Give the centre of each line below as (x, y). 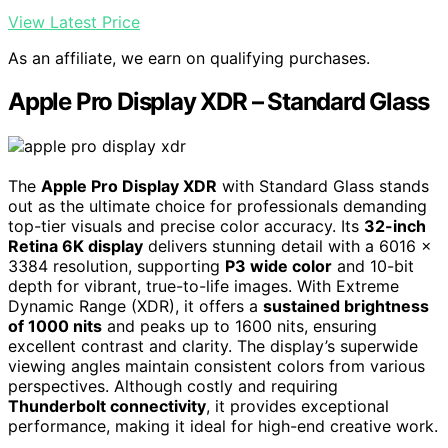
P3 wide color (278, 266)
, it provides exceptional (297, 406)
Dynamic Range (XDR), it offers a (135, 306)
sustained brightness (346, 306)
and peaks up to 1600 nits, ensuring (239, 326)
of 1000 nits (55, 326)
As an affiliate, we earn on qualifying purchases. (189, 57)
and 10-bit (373, 266)
